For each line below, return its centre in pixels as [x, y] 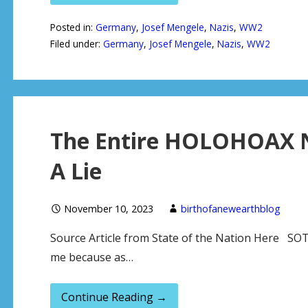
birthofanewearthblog [230, 209]
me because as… [91, 257]
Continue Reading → [114, 297]
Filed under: [76, 44]
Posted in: [73, 27]
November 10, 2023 [108, 209]
